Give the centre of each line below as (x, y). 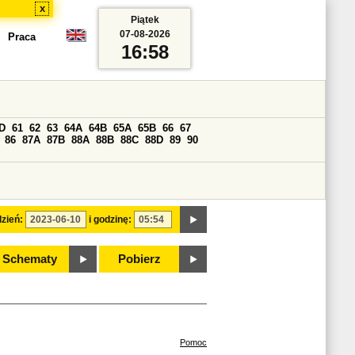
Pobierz (139, 259)
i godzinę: (110, 219)
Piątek (145, 20)
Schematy (29, 259)
